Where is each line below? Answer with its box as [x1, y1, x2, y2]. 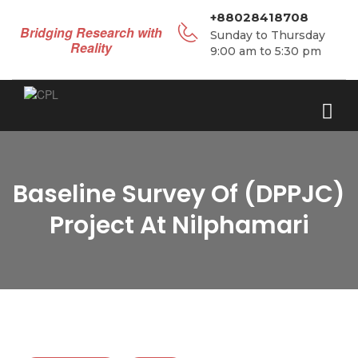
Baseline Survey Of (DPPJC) [13, 177, 345, 211]
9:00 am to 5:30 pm [210, 44, 321, 58]
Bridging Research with [20, 22, 162, 42]
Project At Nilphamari [49, 209, 309, 242]
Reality [70, 38, 112, 57]
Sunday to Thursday [210, 28, 325, 42]
